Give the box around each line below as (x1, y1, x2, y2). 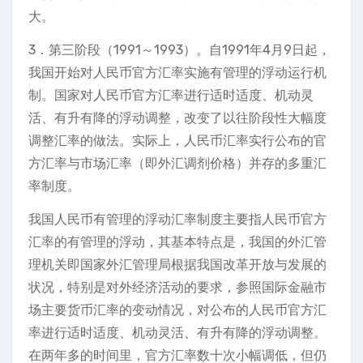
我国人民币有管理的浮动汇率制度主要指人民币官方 (28, 211, 327, 227)
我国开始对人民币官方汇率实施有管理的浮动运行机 (28, 65, 327, 80)
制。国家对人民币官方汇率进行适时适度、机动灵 (28, 88, 314, 103)
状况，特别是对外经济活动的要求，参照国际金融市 (28, 280, 327, 295)
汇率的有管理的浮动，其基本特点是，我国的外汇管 (28, 234, 327, 250)
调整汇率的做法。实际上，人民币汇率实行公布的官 (28, 133, 327, 148)
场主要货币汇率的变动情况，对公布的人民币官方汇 (28, 302, 327, 318)
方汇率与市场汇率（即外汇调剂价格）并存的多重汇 (28, 156, 327, 171)
